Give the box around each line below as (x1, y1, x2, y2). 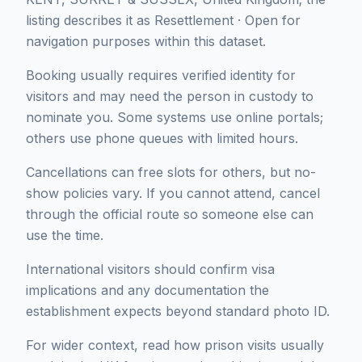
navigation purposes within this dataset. (26, 33, 266, 49)
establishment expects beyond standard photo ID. (26, 303, 330, 319)
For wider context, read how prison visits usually (26, 337, 324, 353)
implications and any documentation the (26, 282, 269, 298)
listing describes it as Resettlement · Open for (26, 12, 301, 28)
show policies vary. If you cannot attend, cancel (26, 185, 320, 201)
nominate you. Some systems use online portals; (26, 109, 323, 125)
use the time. (26, 227, 103, 243)
